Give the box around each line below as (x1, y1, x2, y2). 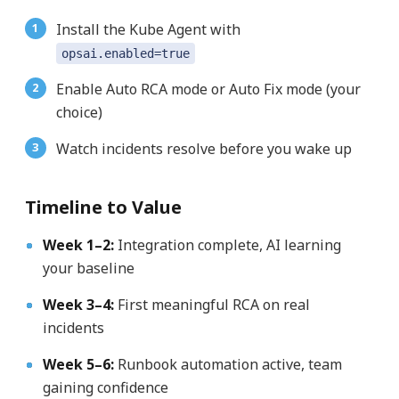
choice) (55, 102, 102, 122)
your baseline (42, 257, 134, 278)
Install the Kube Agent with (55, 19, 240, 39)
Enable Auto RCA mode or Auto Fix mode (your (55, 78, 361, 99)
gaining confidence (42, 377, 168, 397)
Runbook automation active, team (113, 354, 342, 374)
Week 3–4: (42, 294, 114, 314)
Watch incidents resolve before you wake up (55, 138, 352, 159)
